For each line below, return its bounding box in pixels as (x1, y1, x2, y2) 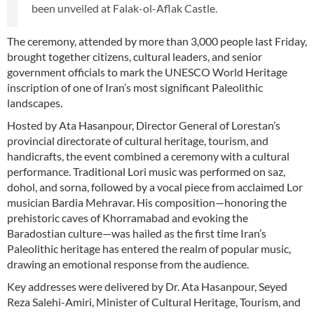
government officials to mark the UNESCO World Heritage (7, 65, 287, 78)
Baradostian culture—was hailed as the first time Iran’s (7, 226, 266, 240)
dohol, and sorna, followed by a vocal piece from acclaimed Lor (7, 180, 303, 193)
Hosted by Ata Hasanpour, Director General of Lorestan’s (7, 118, 280, 132)
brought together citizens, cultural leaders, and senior (7, 50, 262, 63)
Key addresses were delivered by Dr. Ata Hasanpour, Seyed (7, 280, 287, 293)
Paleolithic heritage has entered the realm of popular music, (7, 242, 291, 255)
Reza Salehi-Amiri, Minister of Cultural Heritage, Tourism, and (7, 295, 301, 308)
